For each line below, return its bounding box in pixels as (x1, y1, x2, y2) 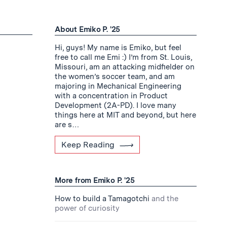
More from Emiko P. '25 (55, 176, 135, 185)
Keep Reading (61, 140, 115, 149)
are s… (55, 120, 80, 129)
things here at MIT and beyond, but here (55, 110, 196, 120)
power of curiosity (55, 204, 120, 213)
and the (152, 194, 178, 203)
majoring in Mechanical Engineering (55, 82, 181, 91)
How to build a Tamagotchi (55, 194, 149, 203)
